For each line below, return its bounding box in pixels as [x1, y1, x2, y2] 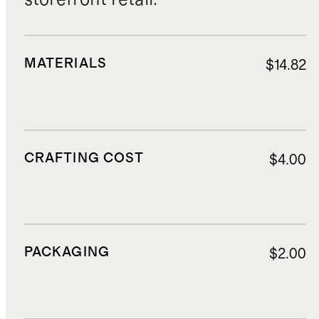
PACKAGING [23, 246, 110, 260]
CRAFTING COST [23, 151, 145, 165]
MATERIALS [23, 56, 107, 70]
